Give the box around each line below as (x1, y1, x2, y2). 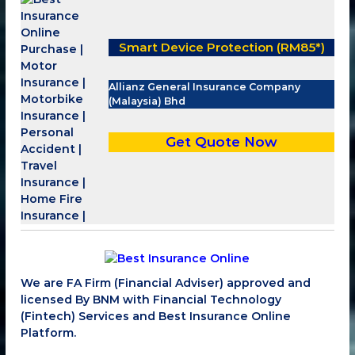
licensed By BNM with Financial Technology (21, 292, 282, 307)
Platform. (21, 325, 77, 340)
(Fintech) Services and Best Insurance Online (21, 308, 292, 323)
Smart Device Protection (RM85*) (118, 40, 325, 55)
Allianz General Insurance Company (109, 81, 301, 94)
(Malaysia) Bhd (109, 95, 186, 108)
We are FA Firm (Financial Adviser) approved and (21, 275, 311, 290)
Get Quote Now (166, 134, 277, 151)
